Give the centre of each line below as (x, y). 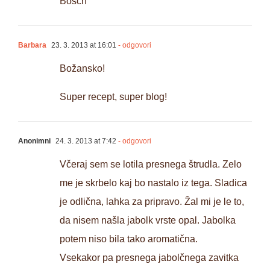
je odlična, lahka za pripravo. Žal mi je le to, (152, 201)
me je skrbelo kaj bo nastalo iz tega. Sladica (153, 183)
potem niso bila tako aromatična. (129, 239)
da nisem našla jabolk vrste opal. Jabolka (148, 220)
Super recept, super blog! (113, 96)
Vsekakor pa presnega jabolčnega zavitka (149, 257)
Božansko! (82, 68)
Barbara (32, 45)
